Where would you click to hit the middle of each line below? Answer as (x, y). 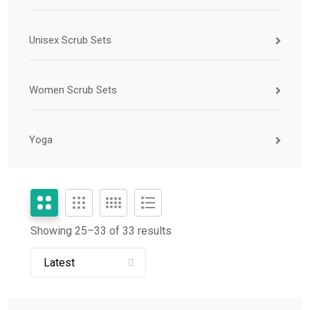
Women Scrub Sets (73, 90)
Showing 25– (62, 231)
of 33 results (139, 231)
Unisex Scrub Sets (70, 40)
